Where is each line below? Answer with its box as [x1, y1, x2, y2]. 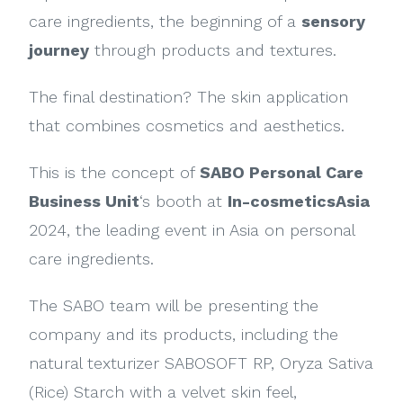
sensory [301, 11, 366, 31]
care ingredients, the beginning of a [29, 11, 302, 31]
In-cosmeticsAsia [228, 191, 371, 210]
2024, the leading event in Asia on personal [29, 219, 355, 239]
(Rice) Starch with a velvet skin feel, [29, 381, 298, 401]
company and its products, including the [29, 324, 339, 344]
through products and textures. [89, 40, 337, 59]
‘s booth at [139, 191, 228, 210]
